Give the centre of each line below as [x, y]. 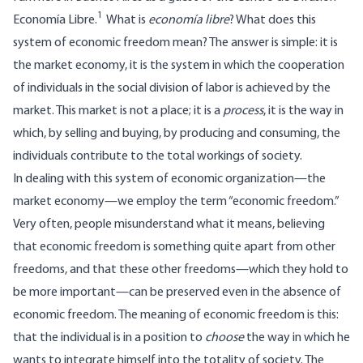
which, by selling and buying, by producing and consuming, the [177, 134]
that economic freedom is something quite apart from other [174, 248]
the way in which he [297, 338]
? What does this [273, 21]
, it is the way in [303, 111]
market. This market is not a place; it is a [118, 111]
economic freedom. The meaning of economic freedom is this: [176, 316]
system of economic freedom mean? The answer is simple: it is [175, 43]
